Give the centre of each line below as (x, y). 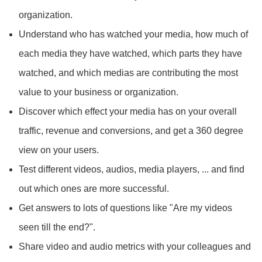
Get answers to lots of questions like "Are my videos (125, 208)
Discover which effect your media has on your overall (128, 111)
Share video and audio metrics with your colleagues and (135, 247)
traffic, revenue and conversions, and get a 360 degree (131, 131)
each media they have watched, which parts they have (130, 54)
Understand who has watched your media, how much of (133, 34)
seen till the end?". (57, 227)
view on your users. (59, 150)
